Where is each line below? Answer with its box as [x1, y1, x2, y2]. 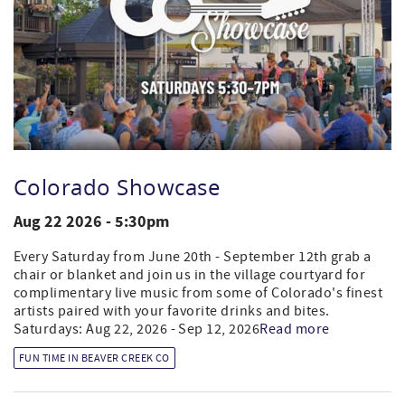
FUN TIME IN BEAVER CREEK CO [19, 352, 170, 366]
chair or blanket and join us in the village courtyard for [14, 266, 366, 285]
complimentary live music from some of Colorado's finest [14, 284, 383, 303]
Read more [259, 320, 330, 339]
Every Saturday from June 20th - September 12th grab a [14, 248, 372, 267]
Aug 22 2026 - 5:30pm [14, 211, 169, 234]
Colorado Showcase [14, 173, 221, 202]
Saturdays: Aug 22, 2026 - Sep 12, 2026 [14, 320, 260, 339]
